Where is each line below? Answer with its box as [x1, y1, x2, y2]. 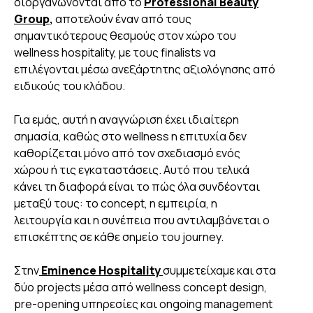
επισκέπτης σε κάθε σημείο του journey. [14, 229, 224, 245]
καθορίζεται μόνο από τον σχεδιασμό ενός [14, 145, 240, 161]
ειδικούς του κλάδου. [14, 78, 125, 94]
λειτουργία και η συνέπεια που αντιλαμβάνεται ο [14, 212, 270, 228]
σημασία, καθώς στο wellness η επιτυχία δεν [14, 129, 247, 145]
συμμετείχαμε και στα [163, 263, 276, 279]
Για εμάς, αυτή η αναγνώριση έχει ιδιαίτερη [14, 112, 239, 128]
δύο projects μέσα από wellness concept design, [14, 279, 267, 296]
